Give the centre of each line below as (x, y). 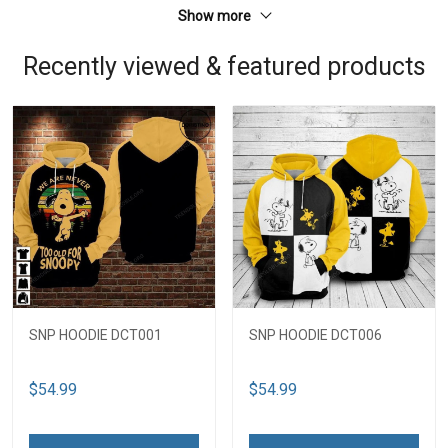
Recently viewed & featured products (224, 67)
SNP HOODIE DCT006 (315, 335)
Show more (216, 16)
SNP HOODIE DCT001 (95, 335)
